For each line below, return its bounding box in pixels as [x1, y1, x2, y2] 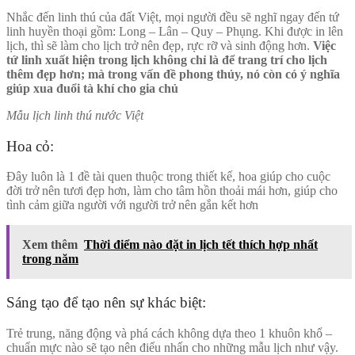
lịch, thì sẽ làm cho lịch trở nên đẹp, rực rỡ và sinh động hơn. [6, 38, 313, 52]
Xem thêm [22, 238, 78, 252]
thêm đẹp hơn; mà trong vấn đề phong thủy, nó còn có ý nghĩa [6, 67, 340, 81]
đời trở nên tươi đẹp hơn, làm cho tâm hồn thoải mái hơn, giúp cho [6, 184, 338, 198]
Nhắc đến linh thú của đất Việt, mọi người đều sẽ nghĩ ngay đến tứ [6, 10, 339, 24]
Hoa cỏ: [6, 137, 54, 155]
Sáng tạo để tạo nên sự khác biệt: [6, 293, 206, 311]
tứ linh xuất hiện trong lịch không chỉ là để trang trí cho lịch [6, 52, 327, 67]
